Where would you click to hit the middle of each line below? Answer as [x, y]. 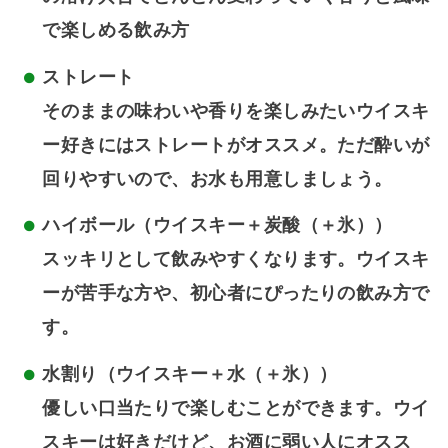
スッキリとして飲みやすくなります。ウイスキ [236, 259]
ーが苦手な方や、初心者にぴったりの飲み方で [236, 293]
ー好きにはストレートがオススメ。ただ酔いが [236, 144]
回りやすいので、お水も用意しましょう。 [217, 178]
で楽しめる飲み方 [116, 29]
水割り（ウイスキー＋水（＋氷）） [190, 373]
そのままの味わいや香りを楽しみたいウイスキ [236, 110]
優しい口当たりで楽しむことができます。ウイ [236, 407]
